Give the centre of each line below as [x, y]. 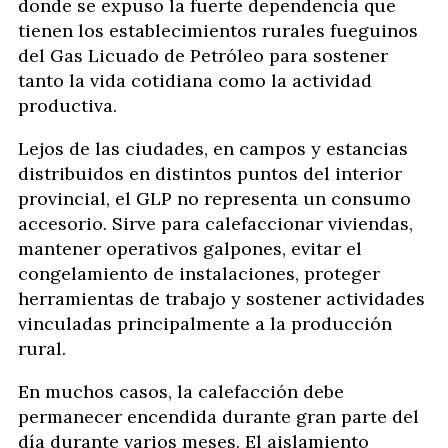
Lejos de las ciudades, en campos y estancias [213, 148]
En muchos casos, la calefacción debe [181, 391]
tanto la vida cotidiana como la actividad [195, 80]
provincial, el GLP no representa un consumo [214, 198]
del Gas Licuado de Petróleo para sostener [203, 55]
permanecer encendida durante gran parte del [218, 416]
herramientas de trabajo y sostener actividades [221, 298]
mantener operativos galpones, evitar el [190, 248]
